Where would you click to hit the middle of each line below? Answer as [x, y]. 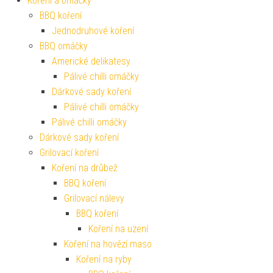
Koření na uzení [118, 229]
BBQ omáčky [64, 46]
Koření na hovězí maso [108, 244]
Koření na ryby [104, 260]
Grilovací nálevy [94, 199]
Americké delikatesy [91, 62]
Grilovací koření [69, 153]
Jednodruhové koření [93, 31]
